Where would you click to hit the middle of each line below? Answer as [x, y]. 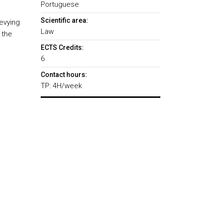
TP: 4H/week [61, 86]
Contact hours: [64, 75]
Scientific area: [64, 20]
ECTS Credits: [62, 47]
